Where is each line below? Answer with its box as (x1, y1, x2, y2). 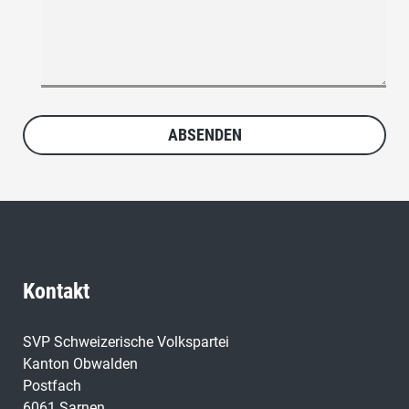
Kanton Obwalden (23, 355, 138, 373)
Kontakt (23, 278, 89, 305)
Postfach (23, 377, 81, 395)
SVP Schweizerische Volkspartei (23, 333, 229, 351)
